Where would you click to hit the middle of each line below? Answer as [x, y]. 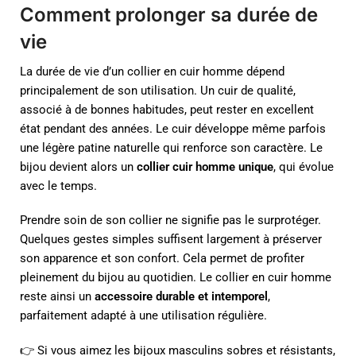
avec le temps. [58, 186]
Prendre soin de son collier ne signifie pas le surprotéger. [170, 221]
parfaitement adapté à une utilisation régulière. [143, 316]
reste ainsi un [57, 297]
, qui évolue [304, 166]
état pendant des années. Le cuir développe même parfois [173, 128]
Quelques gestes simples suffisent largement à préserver [171, 240]
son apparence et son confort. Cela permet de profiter [162, 259]
